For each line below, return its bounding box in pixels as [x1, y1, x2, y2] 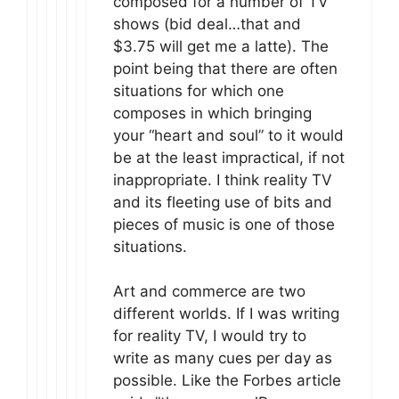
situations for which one [113, 81, 284, 100]
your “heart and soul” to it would [113, 126, 344, 144]
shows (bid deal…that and [113, 14, 301, 33]
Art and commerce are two [113, 282, 305, 301]
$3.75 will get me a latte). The [113, 37, 329, 55]
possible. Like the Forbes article [113, 371, 341, 390]
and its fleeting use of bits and [113, 192, 332, 211]
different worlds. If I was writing [113, 305, 339, 323]
